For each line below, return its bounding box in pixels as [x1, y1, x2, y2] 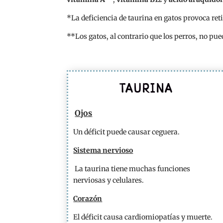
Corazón [73, 194, 103, 203]
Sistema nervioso [73, 145, 133, 155]
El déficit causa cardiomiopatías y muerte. [73, 212, 213, 222]
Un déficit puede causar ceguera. [73, 127, 180, 136]
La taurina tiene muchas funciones [75, 164, 191, 173]
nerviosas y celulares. [73, 175, 144, 185]
